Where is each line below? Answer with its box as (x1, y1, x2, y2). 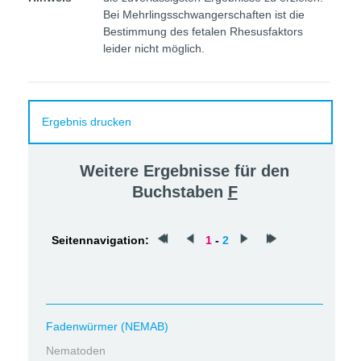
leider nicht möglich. (103, 42, 205, 55)
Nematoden (46, 344, 106, 357)
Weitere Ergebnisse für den (80, 162, 290, 180)
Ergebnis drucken (42, 115, 131, 128)
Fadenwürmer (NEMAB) (46, 320, 168, 333)
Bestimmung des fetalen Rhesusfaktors (103, 25, 303, 38)
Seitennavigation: (52, 234, 149, 247)
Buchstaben (131, 183, 228, 201)
